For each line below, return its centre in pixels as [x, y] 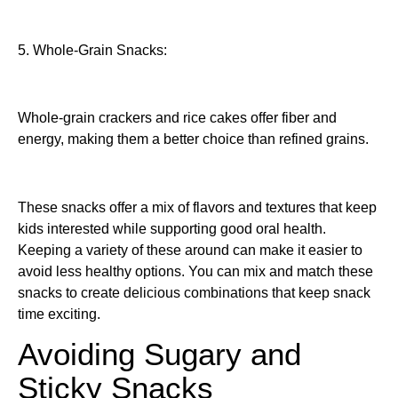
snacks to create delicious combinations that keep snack [194, 293]
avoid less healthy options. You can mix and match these [195, 272]
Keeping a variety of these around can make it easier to [190, 251]
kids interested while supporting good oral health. [172, 229]
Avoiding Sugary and [159, 355]
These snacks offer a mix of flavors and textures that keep [197, 208]
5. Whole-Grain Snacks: [92, 50]
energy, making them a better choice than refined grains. [193, 139]
